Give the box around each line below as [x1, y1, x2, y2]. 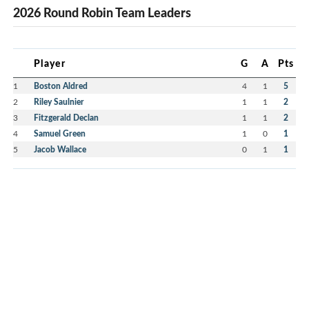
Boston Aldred [34, 80, 88, 92]
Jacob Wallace [34, 143, 86, 156]
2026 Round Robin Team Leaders [13, 3, 191, 22]
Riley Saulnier [34, 96, 84, 108]
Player [34, 56, 66, 70]
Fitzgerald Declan [34, 112, 99, 124]
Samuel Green [34, 128, 86, 140]
